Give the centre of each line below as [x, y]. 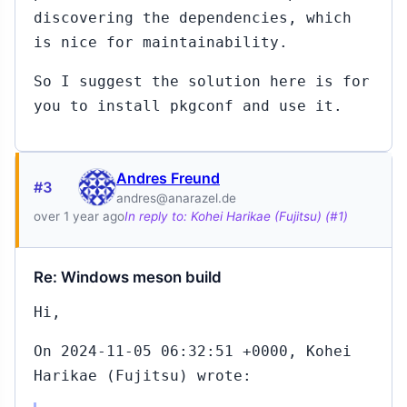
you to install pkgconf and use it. [188, 106]
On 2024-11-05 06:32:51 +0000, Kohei [193, 351]
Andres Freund [168, 178]
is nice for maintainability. [161, 42]
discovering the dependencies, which [193, 18]
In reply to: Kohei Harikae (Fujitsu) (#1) [236, 216]
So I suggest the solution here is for [202, 81]
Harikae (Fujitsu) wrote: [143, 376]
